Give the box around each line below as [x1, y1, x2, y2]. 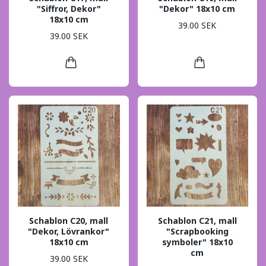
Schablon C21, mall [157, 214, 237, 226]
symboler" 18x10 [161, 236, 233, 248]
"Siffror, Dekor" [36, 2, 101, 14]
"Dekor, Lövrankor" [28, 225, 110, 237]
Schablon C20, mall [29, 214, 109, 226]
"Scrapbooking [166, 225, 229, 237]
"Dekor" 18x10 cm [159, 2, 236, 14]
